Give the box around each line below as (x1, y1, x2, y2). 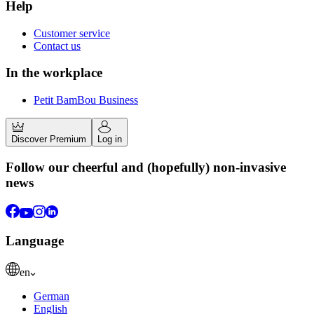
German (34, 289, 69, 302)
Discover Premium (11, 134, 86, 145)
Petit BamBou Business (34, 94, 138, 107)
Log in (97, 134, 122, 145)
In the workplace (6, 65, 102, 81)
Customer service (34, 27, 110, 39)
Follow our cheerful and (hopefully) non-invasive (6, 159, 286, 175)
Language (6, 233, 64, 249)
